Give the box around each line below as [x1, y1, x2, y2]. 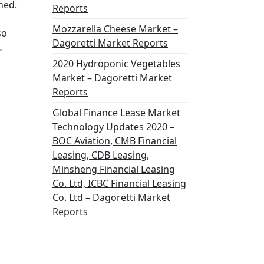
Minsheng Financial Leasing [52, 163, 175, 176]
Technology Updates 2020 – [52, 120, 174, 133]
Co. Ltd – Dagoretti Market [52, 191, 170, 204]
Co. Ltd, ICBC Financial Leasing [52, 177, 186, 190]
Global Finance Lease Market [52, 106, 180, 119]
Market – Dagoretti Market [52, 71, 172, 84]
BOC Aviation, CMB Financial [52, 134, 177, 147]
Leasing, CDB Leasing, [52, 148, 149, 161]
